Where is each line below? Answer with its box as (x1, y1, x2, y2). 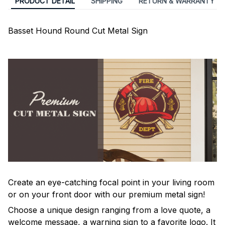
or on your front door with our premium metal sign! (8, 189, 207, 200)
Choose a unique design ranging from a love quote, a (8, 204, 210, 215)
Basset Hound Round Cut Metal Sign (8, 26, 148, 36)
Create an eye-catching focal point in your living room (8, 177, 214, 188)
